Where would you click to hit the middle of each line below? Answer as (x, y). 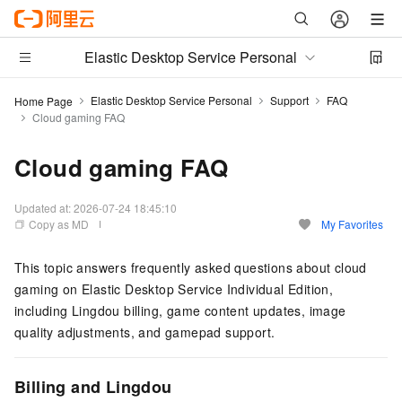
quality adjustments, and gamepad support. (145, 332)
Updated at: (44, 208)
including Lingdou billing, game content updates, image (180, 310)
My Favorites (352, 224)
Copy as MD (59, 224)
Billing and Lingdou (93, 387)
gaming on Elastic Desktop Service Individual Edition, (174, 289)
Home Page (44, 100)
